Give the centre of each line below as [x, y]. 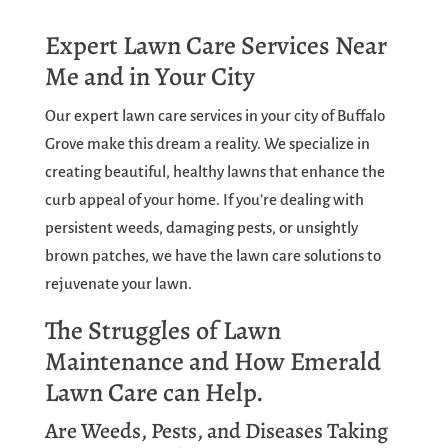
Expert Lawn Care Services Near [215, 46]
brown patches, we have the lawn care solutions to [212, 256]
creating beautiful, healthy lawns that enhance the [214, 172]
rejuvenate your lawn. [118, 284]
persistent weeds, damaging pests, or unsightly [201, 228]
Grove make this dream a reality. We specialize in [207, 144]
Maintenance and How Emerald [212, 362]
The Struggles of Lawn [162, 331]
